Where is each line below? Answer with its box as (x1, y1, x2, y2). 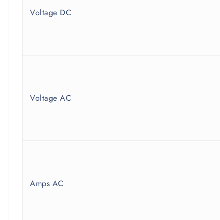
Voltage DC (30, 7, 71, 19)
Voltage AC (30, 92, 71, 104)
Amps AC (30, 178, 64, 190)
